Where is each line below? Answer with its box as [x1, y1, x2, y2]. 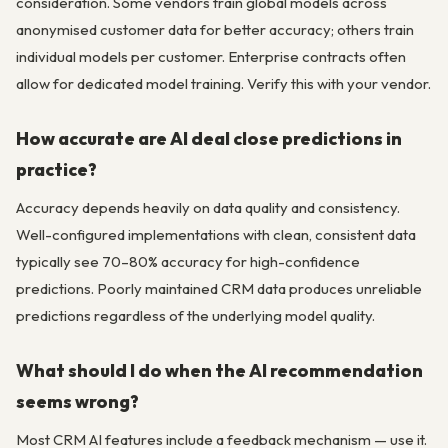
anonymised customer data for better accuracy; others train [16, 19, 414, 39]
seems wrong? [16, 390, 139, 414]
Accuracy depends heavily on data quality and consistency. [16, 197, 400, 217]
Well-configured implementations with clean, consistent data [16, 224, 416, 244]
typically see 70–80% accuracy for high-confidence [16, 251, 360, 271]
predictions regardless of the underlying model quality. [16, 305, 375, 325]
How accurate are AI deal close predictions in [16, 127, 402, 151]
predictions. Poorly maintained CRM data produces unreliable [16, 278, 422, 298]
